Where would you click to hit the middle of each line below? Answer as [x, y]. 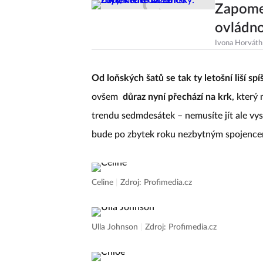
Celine [104, 183]
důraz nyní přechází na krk [177, 97]
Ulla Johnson [116, 227]
